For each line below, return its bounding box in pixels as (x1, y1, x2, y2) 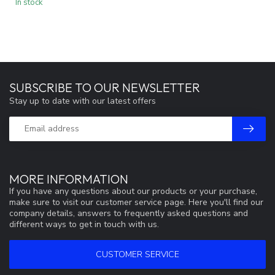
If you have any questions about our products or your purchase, (9, 185, 257, 197)
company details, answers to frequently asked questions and (9, 207, 248, 219)
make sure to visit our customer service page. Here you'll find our (9, 196, 263, 208)
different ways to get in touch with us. (9, 218, 159, 230)
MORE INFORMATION (9, 171, 128, 187)
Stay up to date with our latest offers (9, 95, 156, 107)
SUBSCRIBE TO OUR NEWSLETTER (9, 79, 200, 95)
